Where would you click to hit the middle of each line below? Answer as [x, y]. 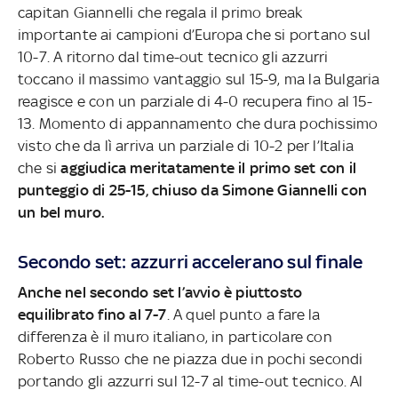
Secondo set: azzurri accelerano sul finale [190, 262]
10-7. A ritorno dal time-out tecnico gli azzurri [173, 57]
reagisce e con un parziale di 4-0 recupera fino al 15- [195, 102]
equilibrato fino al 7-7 [92, 315]
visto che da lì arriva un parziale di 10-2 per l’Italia [185, 146]
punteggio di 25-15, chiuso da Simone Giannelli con [192, 191]
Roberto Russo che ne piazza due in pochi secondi [190, 359]
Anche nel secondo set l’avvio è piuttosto [160, 293]
